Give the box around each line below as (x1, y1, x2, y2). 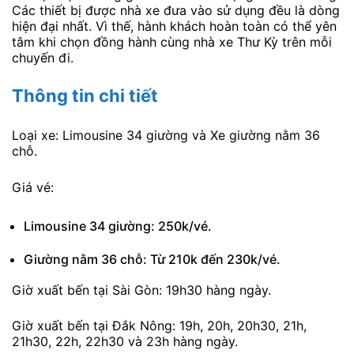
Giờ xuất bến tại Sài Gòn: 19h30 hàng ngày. (12, 281, 271, 298)
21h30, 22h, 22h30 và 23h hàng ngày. (12, 333, 238, 350)
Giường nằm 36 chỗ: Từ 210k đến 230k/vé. (24, 250, 281, 267)
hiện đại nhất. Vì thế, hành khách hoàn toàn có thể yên (12, 17, 337, 34)
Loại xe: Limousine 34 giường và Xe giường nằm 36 (12, 127, 320, 144)
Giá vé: (12, 179, 58, 196)
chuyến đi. (12, 49, 73, 66)
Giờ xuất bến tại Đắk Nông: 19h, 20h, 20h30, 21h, (12, 318, 307, 334)
